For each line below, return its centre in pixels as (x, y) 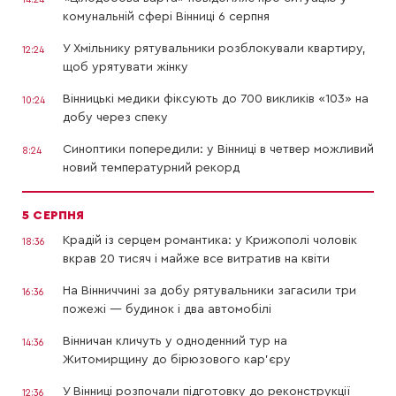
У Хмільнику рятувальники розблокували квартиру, (214, 49)
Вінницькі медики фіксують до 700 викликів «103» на (216, 99)
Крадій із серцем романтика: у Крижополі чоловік (210, 241)
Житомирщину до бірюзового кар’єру (177, 360)
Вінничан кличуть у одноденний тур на (175, 342)
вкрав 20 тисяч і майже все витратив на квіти (196, 259)
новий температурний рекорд (151, 168)
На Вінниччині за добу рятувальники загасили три (209, 291)
